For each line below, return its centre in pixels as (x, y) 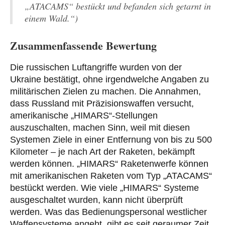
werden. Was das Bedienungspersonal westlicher (108, 212)
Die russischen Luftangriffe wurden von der (96, 68)
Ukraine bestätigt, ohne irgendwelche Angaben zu (109, 80)
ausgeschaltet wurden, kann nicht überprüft (96, 200)
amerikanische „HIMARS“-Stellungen (84, 116)
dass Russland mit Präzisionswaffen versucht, (102, 104)
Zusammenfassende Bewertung (83, 45)
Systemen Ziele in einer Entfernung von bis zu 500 (111, 140)
